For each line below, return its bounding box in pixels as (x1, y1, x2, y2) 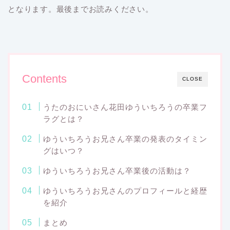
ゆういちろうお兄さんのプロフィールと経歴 (43, 186, 208, 196)
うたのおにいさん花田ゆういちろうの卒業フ (43, 103, 208, 112)
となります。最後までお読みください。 (8, 5, 154, 14)
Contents (22, 72, 67, 86)
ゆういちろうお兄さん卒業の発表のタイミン (43, 135, 208, 144)
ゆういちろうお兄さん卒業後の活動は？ (43, 166, 191, 176)
